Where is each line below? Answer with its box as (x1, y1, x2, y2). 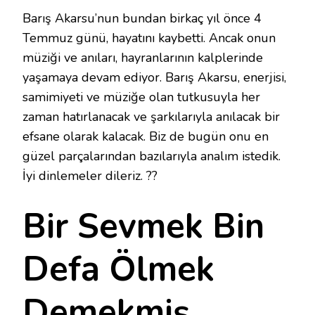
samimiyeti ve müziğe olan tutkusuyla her (22, 89, 260, 105)
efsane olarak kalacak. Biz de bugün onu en (22, 128, 269, 145)
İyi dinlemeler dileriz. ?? (22, 167, 157, 184)
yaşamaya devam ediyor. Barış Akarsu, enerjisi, (22, 69, 286, 86)
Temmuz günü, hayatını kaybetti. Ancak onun (22, 30, 276, 46)
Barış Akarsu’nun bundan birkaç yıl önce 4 (22, 10, 262, 27)
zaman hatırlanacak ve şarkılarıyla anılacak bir (22, 108, 280, 125)
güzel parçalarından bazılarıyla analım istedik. (22, 148, 281, 165)
